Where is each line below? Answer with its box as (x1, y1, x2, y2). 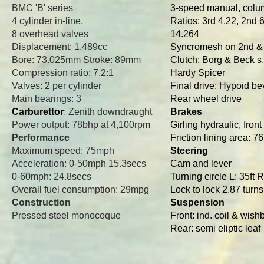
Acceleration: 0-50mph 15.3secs (12, 159, 146, 169)
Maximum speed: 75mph (12, 146, 114, 156)
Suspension (170, 197, 225, 207)
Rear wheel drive (170, 94, 242, 104)
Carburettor (12, 107, 64, 117)
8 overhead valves (12, 29, 88, 39)
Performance (12, 133, 70, 143)
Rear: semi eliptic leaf (170, 223, 260, 233)
